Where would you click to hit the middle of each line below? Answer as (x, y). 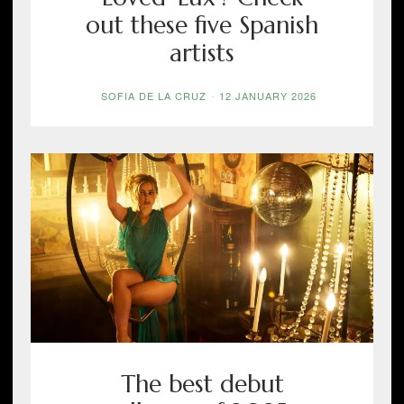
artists (202, 52)
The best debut (202, 383)
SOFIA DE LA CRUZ (153, 95)
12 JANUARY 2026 (267, 95)
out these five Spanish (202, 24)
